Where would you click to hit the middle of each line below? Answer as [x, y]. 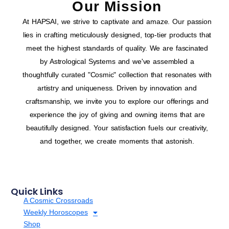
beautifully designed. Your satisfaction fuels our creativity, [117, 128]
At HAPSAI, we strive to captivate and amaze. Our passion [117, 22]
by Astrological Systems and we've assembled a [117, 62]
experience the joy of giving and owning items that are [117, 115]
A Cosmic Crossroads [58, 201]
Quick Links [37, 192]
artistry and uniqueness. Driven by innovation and [117, 88]
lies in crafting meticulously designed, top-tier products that [117, 35]
